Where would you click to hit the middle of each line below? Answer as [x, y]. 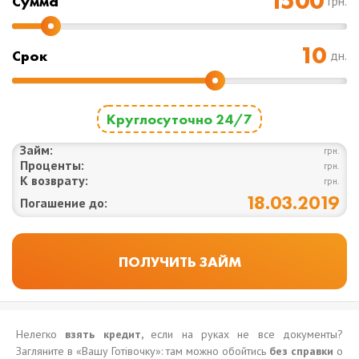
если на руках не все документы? [247, 334]
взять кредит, [104, 334]
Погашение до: [64, 203]
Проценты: [52, 165]
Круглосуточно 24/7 [179, 119]
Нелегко [36, 334]
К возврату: [54, 180]
